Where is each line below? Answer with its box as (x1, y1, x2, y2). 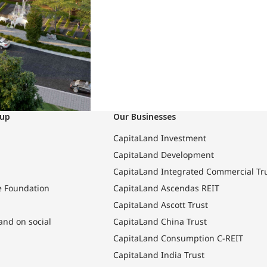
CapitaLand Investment (113, 132, 207, 144)
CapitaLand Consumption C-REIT (113, 232, 244, 244)
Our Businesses (113, 111, 176, 123)
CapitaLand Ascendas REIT (113, 182, 220, 194)
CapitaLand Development (113, 149, 215, 161)
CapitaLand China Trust (113, 216, 207, 228)
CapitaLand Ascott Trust (113, 199, 209, 211)
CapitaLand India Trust (113, 249, 205, 261)
